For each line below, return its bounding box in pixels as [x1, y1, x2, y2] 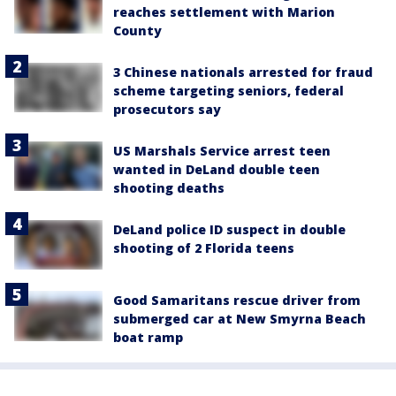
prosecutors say [113, 101, 221, 118]
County [113, 22, 162, 40]
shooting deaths [113, 179, 225, 197]
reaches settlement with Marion [113, 4, 335, 21]
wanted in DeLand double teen [113, 161, 320, 179]
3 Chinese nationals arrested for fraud [113, 64, 373, 81]
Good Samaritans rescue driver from [113, 292, 361, 309]
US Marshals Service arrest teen [113, 142, 331, 160]
